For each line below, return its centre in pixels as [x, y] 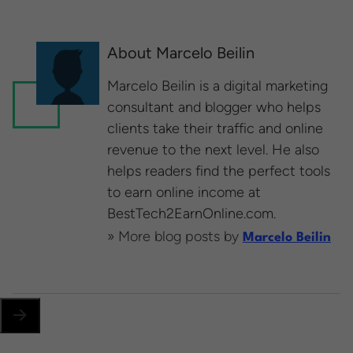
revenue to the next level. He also [213, 150]
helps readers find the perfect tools [219, 171]
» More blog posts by [175, 237]
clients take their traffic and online [215, 129]
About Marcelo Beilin [181, 53]
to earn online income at [184, 193]
